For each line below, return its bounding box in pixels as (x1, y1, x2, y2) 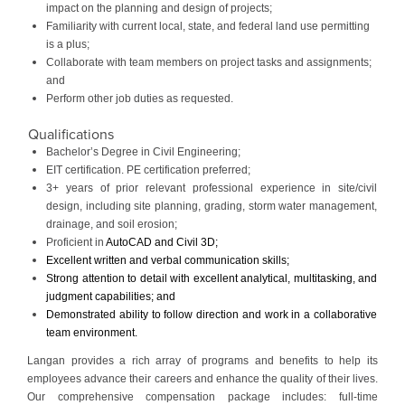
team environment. (46, 325, 137, 339)
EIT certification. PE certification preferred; (46, 163, 250, 176)
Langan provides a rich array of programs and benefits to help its (27, 353, 378, 367)
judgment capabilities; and (46, 289, 175, 303)
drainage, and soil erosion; (46, 217, 177, 231)
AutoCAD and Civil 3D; (106, 235, 218, 249)
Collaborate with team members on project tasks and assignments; (46, 55, 372, 69)
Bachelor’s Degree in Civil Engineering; (46, 145, 240, 158)
